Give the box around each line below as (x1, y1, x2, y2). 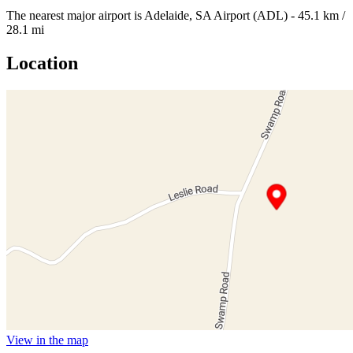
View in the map (6, 333, 88, 347)
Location (6, 53, 78, 74)
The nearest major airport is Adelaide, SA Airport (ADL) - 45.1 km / (6, 9, 345, 23)
